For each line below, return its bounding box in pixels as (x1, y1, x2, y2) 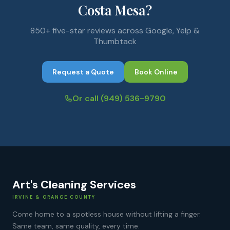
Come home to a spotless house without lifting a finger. (12, 209, 201, 219)
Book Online (135, 67, 178, 76)
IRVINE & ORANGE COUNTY (12, 194, 95, 200)
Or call (72, 93, 101, 104)
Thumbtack (93, 36, 137, 47)
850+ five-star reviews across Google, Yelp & (30, 25, 200, 36)
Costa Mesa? (78, 1, 152, 19)
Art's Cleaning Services (12, 177, 136, 192)
